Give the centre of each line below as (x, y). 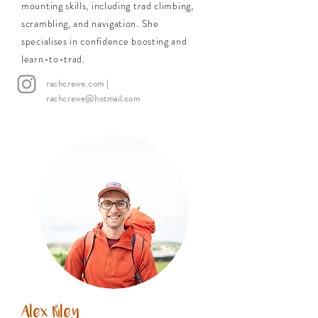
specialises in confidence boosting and (104, 41)
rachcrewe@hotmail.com (93, 99)
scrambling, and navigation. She (90, 23)
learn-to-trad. (53, 59)
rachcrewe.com (75, 84)
